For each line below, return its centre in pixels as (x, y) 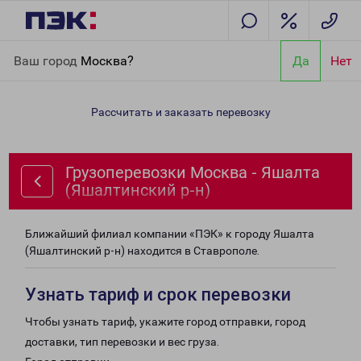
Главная (35, 50)
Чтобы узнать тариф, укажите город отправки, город (165, 322)
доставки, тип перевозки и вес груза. (122, 342)
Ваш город (47, 60)
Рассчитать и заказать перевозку (180, 112)
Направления (97, 50)
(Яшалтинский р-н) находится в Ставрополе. (142, 251)
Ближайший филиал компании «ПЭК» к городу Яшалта (170, 234)
